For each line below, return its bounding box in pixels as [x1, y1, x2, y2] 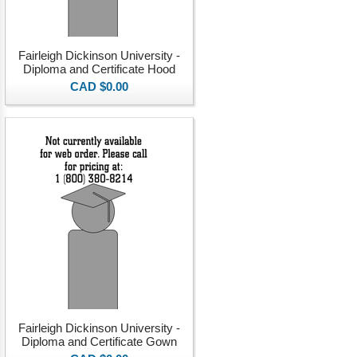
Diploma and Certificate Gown [22, 335, 177, 348]
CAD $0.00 [70, 80, 128, 93]
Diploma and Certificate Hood [23, 62, 175, 76]
